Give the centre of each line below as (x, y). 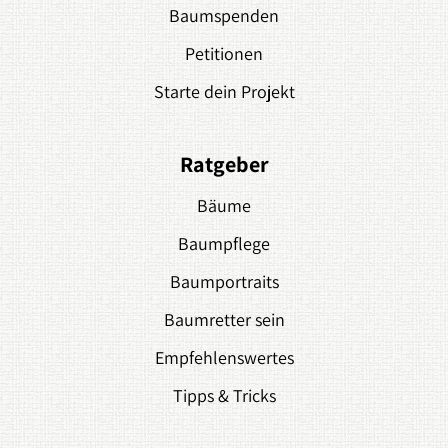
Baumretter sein (224, 320)
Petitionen (224, 54)
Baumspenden (224, 16)
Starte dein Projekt (224, 92)
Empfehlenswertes (224, 358)
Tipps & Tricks (224, 396)
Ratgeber (224, 164)
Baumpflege (224, 244)
